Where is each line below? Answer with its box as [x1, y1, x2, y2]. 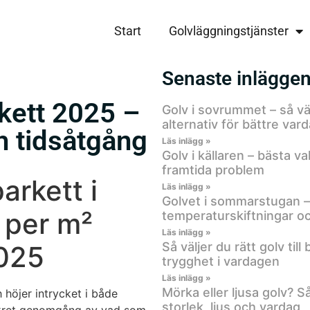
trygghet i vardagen [162, 254, 280, 268]
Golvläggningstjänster [168, 24, 289, 38]
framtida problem [162, 163, 264, 177]
